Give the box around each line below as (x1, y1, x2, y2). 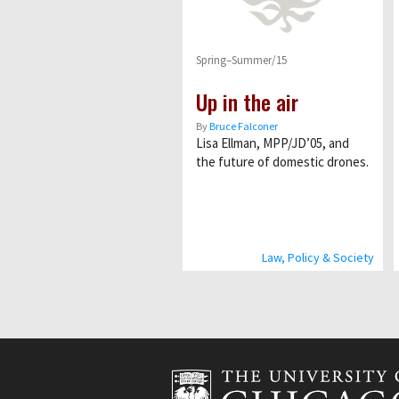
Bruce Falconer (209, 118, 278, 133)
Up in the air (196, 85, 298, 118)
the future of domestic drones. (196, 152, 369, 170)
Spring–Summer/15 (196, 52, 287, 68)
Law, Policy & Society (261, 248, 374, 265)
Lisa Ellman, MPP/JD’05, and (196, 134, 349, 151)
